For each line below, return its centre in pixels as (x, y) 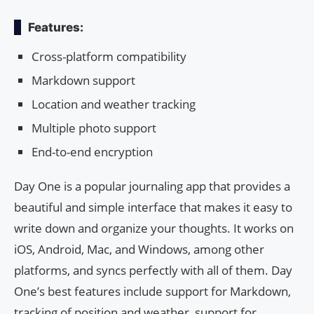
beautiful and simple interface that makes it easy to (153, 207)
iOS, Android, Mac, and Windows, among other (139, 249)
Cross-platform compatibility (109, 56)
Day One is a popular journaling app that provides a (152, 186)
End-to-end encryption (92, 151)
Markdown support (83, 80)
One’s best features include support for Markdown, (152, 291)
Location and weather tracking (114, 104)
